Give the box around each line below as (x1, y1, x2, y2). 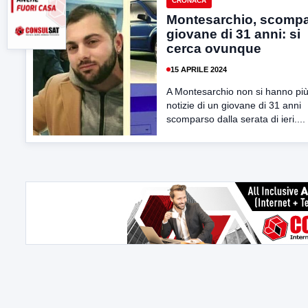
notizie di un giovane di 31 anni (166, 100, 301, 111)
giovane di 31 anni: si (166, 27, 300, 41)
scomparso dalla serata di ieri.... (166, 113, 305, 124)
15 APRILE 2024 (170, 65, 227, 74)
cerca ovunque (166, 41, 261, 56)
